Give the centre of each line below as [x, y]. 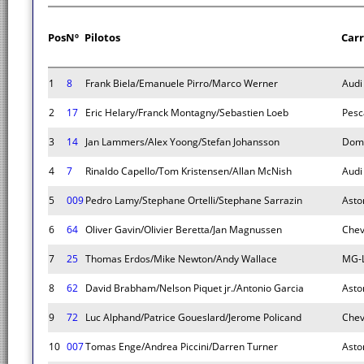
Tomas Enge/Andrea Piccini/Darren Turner [182, 347]
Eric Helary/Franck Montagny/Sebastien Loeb [187, 113]
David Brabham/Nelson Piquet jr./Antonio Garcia [195, 288]
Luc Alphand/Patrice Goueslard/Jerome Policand [193, 317]
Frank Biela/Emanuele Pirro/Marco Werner [182, 83]
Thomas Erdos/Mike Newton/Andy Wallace [181, 259]
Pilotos [102, 37]
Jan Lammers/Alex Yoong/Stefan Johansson [182, 142]
